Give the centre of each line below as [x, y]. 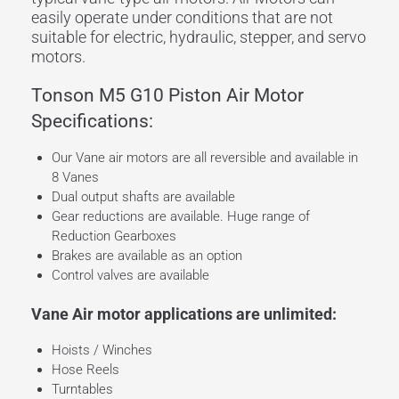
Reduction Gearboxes [114, 236]
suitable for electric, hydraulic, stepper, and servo [199, 37]
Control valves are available [130, 275]
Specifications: [92, 121]
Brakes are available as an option [147, 255]
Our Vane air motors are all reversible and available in [204, 157]
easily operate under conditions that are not [182, 17]
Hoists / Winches [102, 350]
